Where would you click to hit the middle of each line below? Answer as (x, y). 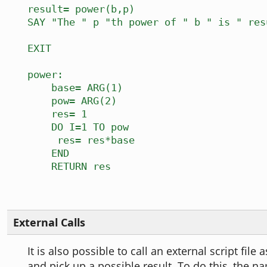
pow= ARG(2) (72, 101)
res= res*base (81, 140)
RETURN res (69, 167)
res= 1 (57, 114)
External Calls (49, 222)
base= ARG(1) (75, 88)
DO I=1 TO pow (78, 127)
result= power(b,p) (81, 9)
